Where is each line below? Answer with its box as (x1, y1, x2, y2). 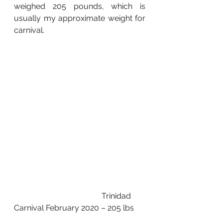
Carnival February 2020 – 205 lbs (14, 203, 134, 213)
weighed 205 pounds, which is (14, 1, 145, 11)
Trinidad (14, 191, 102, 201)
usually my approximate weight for (14, 13, 145, 23)
